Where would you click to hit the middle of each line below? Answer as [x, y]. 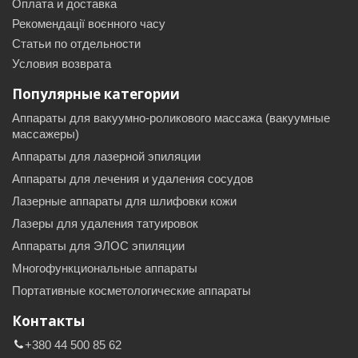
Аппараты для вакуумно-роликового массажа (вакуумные [171, 118]
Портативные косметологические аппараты [131, 291]
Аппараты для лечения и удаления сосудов [133, 179]
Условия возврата [62, 64]
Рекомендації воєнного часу [89, 24]
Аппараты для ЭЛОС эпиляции [98, 246]
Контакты [48, 321]
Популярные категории [96, 94]
